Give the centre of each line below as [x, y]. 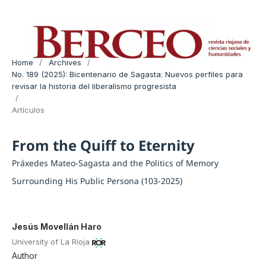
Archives [65, 62]
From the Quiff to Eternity [103, 145]
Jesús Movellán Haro [56, 226]
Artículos [28, 110]
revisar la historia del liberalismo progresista [94, 86]
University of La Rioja [50, 242]
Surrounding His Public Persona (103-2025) [97, 180]
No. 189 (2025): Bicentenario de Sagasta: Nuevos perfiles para [127, 74]
